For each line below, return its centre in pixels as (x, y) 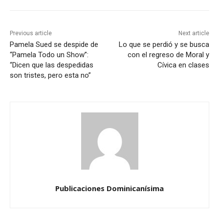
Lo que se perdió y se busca (164, 45)
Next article (194, 33)
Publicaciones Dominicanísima (109, 188)
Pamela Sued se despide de (54, 45)
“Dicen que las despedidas (52, 65)
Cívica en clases (183, 65)
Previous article (31, 33)
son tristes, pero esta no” (50, 76)
